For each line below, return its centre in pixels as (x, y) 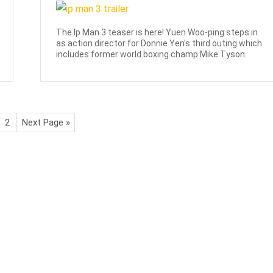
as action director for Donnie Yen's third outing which (159, 44)
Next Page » (46, 122)
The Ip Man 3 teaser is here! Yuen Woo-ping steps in (157, 33)
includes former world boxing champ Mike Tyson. (152, 55)
